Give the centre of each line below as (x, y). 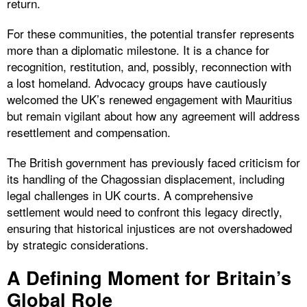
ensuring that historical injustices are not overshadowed (149, 228)
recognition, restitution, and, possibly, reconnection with (149, 66)
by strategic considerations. (78, 244)
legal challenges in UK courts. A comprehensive (130, 195)
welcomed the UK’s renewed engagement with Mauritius (150, 99)
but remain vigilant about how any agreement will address (153, 115)
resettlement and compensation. (89, 132)
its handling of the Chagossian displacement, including (146, 178)
